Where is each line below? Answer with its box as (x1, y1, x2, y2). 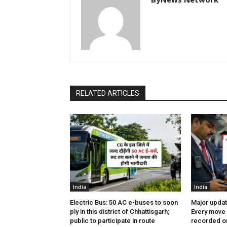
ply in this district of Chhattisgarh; (70, 208, 170, 216)
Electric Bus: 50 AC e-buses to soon (70, 199, 178, 207)
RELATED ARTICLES (76, 89, 139, 98)
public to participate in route (70, 217, 155, 225)
